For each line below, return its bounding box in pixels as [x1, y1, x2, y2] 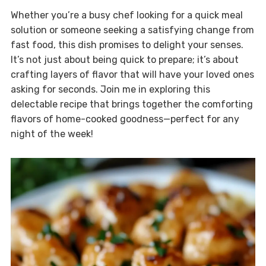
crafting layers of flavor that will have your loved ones [10, 69, 254, 81]
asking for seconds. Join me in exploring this [10, 84, 210, 96]
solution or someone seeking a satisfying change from [10, 24, 254, 36]
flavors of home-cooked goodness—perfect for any [10, 113, 239, 125]
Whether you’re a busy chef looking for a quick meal [10, 9, 243, 21]
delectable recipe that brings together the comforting [10, 99, 253, 110]
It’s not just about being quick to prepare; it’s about [10, 54, 239, 66]
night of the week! [10, 128, 93, 140]
